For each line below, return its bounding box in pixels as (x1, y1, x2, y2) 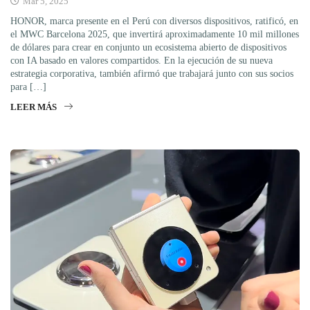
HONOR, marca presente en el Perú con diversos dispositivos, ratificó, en (10, 15, 298, 26)
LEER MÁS (10, 101, 57, 112)
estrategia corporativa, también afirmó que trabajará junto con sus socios (10, 68, 293, 79)
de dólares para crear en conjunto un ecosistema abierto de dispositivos (10, 42, 286, 53)
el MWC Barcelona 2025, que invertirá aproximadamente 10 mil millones (10, 28, 299, 39)
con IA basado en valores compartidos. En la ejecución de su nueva (10, 55, 273, 66)
